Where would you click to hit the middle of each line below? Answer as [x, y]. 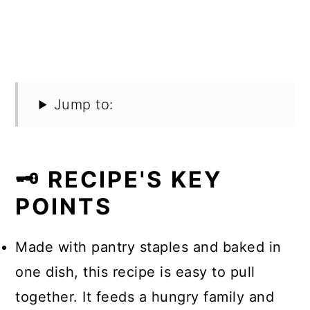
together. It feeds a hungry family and [145, 297]
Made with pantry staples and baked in [148, 247]
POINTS [64, 207]
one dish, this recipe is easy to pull [135, 272]
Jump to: [83, 104]
